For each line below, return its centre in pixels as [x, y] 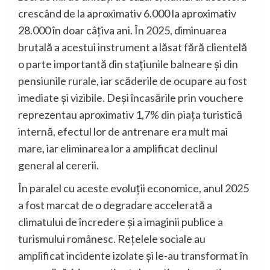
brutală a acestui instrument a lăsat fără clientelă [133, 47]
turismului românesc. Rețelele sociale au [112, 239]
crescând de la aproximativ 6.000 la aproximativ [127, 14]
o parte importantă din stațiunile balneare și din [128, 64]
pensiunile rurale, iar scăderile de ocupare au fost [133, 81]
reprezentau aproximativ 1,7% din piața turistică [130, 115]
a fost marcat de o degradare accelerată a [115, 205]
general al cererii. [58, 165]
